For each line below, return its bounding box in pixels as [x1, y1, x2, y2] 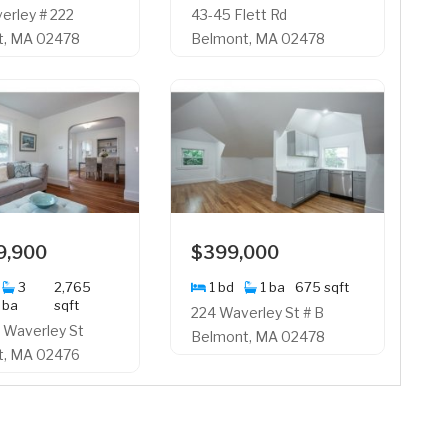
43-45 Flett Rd [190, 6, 287, 24]
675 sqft [294, 278, 349, 295]
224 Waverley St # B [190, 303, 324, 321]
